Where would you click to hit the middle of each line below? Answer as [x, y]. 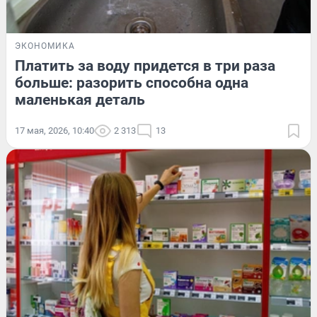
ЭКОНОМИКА [45, 46]
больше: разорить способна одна [132, 82]
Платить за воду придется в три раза [145, 65]
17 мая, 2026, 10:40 [54, 130]
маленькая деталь [80, 99]
